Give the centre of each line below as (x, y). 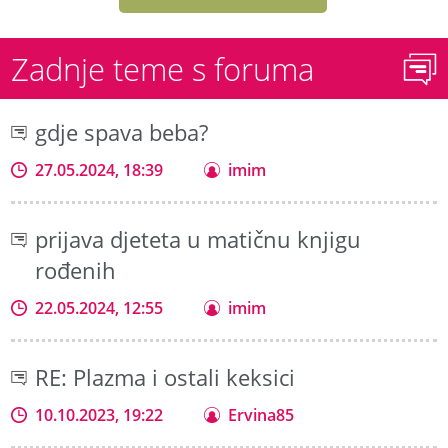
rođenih (76, 270)
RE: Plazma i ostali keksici (165, 377)
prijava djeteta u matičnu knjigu (198, 239)
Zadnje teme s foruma (163, 68)
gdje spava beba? (122, 132)
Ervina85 (261, 414)
